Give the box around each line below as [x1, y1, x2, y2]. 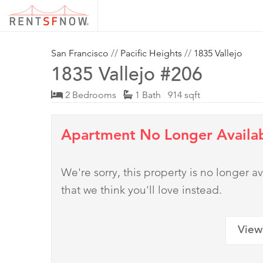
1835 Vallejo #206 [51, 67, 203, 86]
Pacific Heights [120, 48, 182, 59]
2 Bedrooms [63, 89, 123, 101]
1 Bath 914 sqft [133, 89, 200, 101]
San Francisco [51, 48, 109, 59]
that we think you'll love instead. [61, 183, 222, 197]
